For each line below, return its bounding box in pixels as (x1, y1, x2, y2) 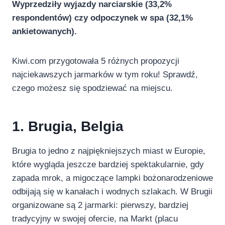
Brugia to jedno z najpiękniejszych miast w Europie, (12, 146, 205, 156)
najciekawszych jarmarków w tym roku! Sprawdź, (12, 69, 198, 79)
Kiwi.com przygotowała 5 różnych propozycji (12, 56, 179, 66)
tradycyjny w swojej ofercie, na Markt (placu (12, 213, 178, 223)
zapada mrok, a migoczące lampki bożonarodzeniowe (12, 173, 213, 183)
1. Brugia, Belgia (12, 118, 124, 134)
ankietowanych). (12, 26, 77, 36)
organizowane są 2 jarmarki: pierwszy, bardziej (12, 200, 188, 210)
